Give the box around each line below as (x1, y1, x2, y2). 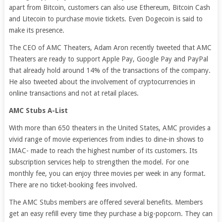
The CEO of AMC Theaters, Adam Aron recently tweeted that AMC (8, 44, 212, 52)
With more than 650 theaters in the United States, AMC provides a (8, 124, 211, 132)
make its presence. (8, 26, 64, 35)
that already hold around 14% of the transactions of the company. (8, 66, 211, 75)
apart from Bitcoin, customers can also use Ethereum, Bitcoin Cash (8, 3, 210, 12)
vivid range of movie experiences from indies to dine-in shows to (8, 135, 204, 144)
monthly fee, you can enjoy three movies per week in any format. (8, 169, 206, 178)
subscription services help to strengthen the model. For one (8, 158, 189, 166)
